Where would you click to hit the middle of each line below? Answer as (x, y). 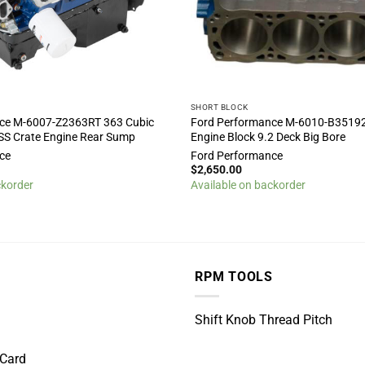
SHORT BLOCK (219, 107)
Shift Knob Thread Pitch (264, 320)
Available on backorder (248, 185)
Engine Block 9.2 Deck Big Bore (268, 136)
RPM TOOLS (234, 277)
